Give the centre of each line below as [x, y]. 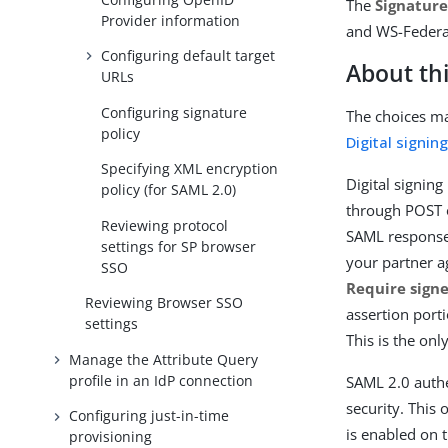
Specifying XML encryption [190, 169]
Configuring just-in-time [149, 416]
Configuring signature [174, 112]
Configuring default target [188, 56]
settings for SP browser [179, 246]
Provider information [171, 20]
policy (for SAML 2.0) [169, 190]
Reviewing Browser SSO [164, 303]
